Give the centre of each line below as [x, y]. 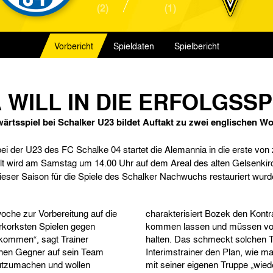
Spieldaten [133, 46]
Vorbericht [73, 46]
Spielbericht [197, 46]
